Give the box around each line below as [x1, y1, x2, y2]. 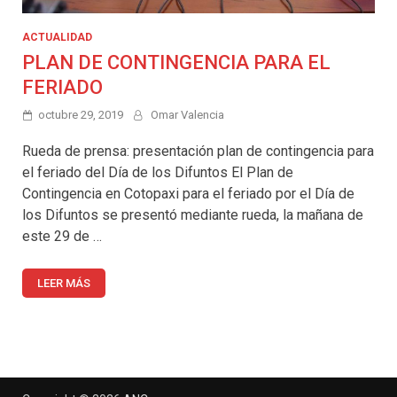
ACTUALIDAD [22, 30, 92, 43]
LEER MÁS [37, 276, 90, 290]
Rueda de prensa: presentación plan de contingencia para [22, 142, 374, 160]
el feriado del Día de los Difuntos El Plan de [22, 163, 293, 181]
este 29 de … [22, 227, 102, 245]
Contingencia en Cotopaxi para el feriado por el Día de [22, 184, 354, 202]
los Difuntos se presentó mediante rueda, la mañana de [22, 206, 363, 223]
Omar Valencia [151, 107, 224, 121]
